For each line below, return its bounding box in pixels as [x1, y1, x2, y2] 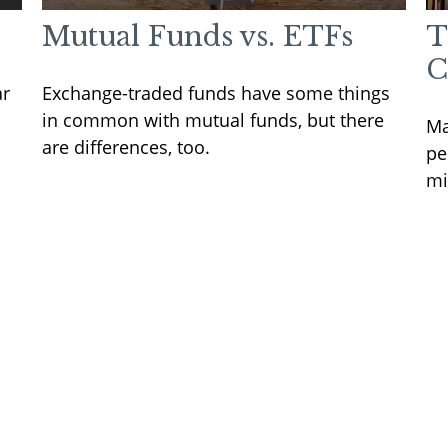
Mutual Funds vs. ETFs [42, 19, 354, 53]
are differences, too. [42, 134, 211, 159]
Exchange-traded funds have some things [42, 80, 391, 105]
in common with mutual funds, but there [42, 107, 385, 132]
